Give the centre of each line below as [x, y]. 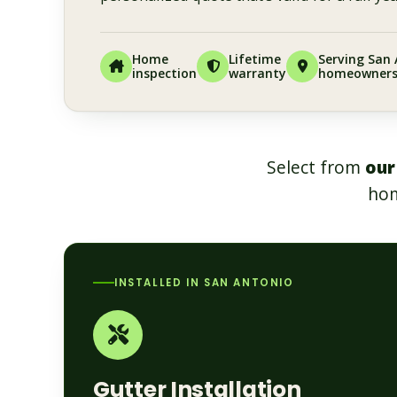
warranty [257, 73]
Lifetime [255, 58]
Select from [315, 167]
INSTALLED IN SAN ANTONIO [204, 282]
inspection [164, 73]
